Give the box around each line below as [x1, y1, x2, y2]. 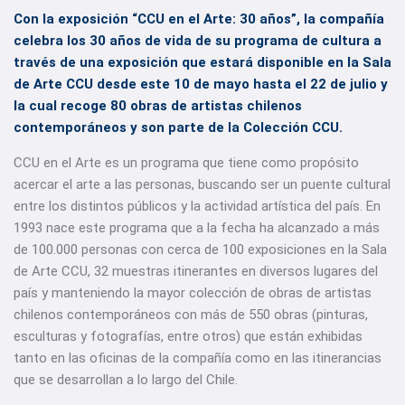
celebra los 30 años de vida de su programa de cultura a [14, 33, 381, 49]
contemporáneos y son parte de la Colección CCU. [14, 119, 343, 136]
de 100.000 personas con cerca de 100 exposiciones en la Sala [14, 241, 387, 258]
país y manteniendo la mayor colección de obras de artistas [14, 285, 372, 301]
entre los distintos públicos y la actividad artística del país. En [14, 198, 381, 214]
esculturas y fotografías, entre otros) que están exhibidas [14, 328, 363, 344]
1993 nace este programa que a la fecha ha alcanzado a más [14, 220, 380, 236]
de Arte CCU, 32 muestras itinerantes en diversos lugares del [14, 263, 378, 279]
